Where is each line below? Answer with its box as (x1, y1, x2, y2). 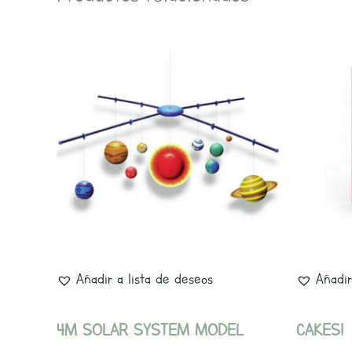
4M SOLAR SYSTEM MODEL (57, 320, 244, 341)
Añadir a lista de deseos (76, 269, 213, 288)
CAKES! (296, 320, 343, 341)
